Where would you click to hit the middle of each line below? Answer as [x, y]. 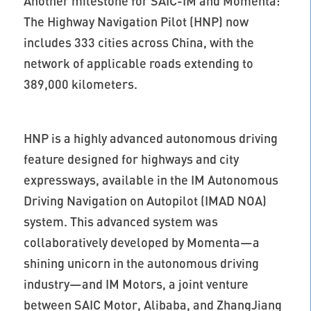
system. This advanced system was [120, 222]
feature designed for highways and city [131, 159]
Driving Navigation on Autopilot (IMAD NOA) [145, 201]
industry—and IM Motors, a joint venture [136, 284]
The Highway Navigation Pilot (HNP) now [136, 22]
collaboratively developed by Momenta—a [141, 243]
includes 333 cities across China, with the [138, 43]
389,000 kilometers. [80, 84]
